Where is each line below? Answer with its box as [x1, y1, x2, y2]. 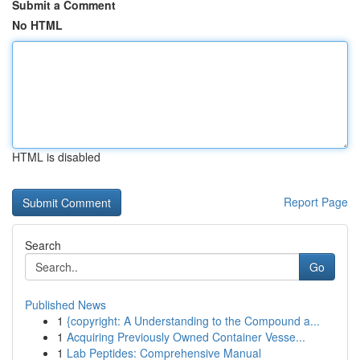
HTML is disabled [12, 149, 100, 165]
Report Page [284, 194, 348, 210]
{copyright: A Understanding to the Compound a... [67, 313, 320, 329]
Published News [25, 297, 106, 313]
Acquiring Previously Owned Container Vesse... [67, 329, 305, 345]
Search [25, 237, 61, 253]
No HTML [12, 17, 63, 33]
